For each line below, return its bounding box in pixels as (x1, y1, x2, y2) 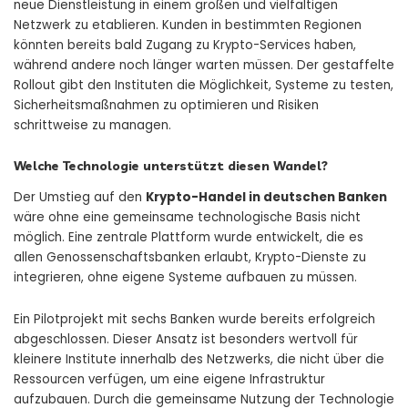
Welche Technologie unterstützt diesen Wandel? (14, 158, 328, 175)
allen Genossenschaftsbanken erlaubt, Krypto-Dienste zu (14, 248, 366, 266)
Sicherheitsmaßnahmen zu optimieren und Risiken (14, 97, 319, 115)
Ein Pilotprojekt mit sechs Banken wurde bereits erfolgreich (14, 310, 375, 328)
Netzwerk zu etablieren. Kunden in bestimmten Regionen (14, 16, 362, 35)
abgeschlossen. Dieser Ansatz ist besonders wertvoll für (14, 330, 358, 348)
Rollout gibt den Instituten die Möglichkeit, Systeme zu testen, (14, 76, 393, 95)
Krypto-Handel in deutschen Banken (146, 188, 387, 206)
